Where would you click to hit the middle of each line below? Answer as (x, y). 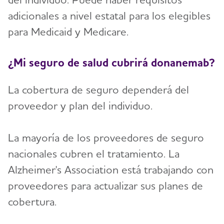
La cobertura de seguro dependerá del (98, 89)
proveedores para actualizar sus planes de (105, 185)
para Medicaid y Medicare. (68, 32)
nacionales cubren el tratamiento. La (94, 153)
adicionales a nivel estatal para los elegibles (109, 16)
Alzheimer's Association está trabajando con (111, 169)
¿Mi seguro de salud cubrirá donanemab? (111, 62)
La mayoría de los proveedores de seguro (106, 137)
